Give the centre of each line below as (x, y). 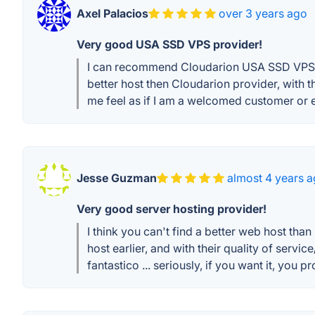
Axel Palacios (112, 13)
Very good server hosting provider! (172, 209)
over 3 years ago (263, 13)
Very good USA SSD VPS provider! (169, 44)
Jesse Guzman (117, 178)
